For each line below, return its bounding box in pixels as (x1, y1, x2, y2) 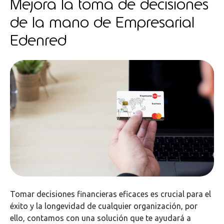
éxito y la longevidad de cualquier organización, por (10, 201, 197, 210)
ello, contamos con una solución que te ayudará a (10, 213, 191, 222)
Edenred (10, 29, 66, 50)
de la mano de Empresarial (10, 11, 194, 32)
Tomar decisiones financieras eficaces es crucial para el (10, 189, 211, 198)
